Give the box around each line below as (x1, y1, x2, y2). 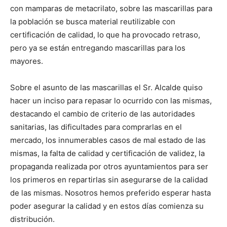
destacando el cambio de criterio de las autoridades (10, 109, 195, 119)
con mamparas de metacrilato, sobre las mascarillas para (10, 4, 212, 14)
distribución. (10, 214, 55, 224)
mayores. (10, 56, 43, 66)
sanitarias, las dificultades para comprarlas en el (10, 122, 182, 132)
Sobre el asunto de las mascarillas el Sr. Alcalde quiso (10, 83, 203, 93)
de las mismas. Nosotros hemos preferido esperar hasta (10, 188, 211, 198)
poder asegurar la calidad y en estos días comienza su (10, 201, 204, 211)
